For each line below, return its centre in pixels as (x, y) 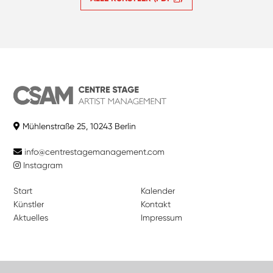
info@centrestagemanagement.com (95, 152)
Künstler (29, 204)
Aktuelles (31, 218)
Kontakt (156, 204)
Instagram (42, 165)
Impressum (161, 218)
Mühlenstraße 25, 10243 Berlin (78, 126)
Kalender (158, 191)
